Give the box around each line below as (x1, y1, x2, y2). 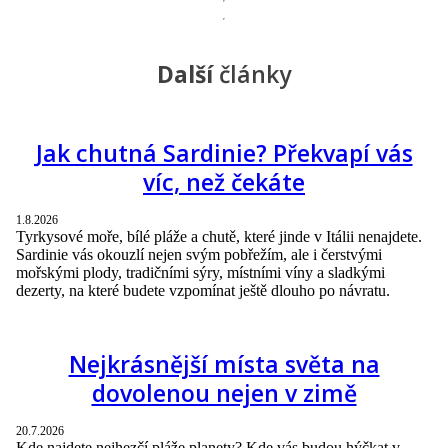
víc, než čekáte (143, 165, 305, 198)
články (213, 57, 291, 90)
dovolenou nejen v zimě (91, 376, 357, 409)
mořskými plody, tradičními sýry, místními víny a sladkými (16, 263, 385, 281)
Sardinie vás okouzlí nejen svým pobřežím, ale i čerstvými (16, 245, 382, 263)
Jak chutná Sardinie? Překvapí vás (35, 136, 413, 169)
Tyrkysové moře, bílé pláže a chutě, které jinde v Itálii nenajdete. (16, 227, 422, 245)
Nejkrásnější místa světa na (68, 347, 380, 380)
